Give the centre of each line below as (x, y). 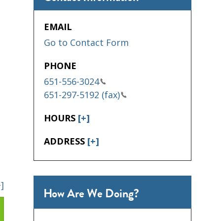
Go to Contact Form (86, 43)
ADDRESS (66, 141)
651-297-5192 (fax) (82, 95)
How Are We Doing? (91, 193)
